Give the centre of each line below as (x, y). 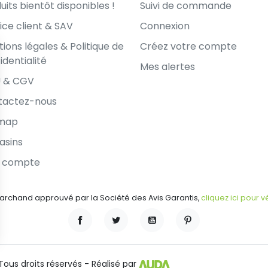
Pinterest (206, 233)
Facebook (101, 233)
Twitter (129, 233)
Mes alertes (167, 66)
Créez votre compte (188, 46)
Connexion (165, 26)
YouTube (170, 233)
